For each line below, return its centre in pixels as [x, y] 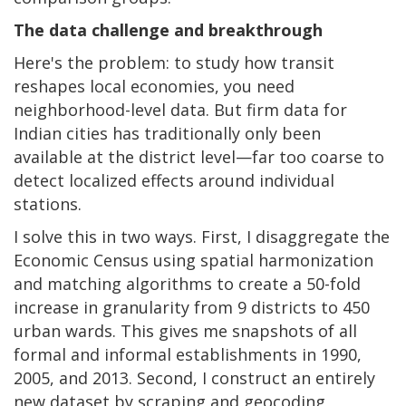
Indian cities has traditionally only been [167, 133]
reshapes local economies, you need [154, 86]
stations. [48, 203]
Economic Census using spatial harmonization [193, 260]
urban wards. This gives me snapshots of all [185, 330]
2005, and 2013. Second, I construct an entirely [194, 377]
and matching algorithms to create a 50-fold [187, 283]
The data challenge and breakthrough [168, 29]
